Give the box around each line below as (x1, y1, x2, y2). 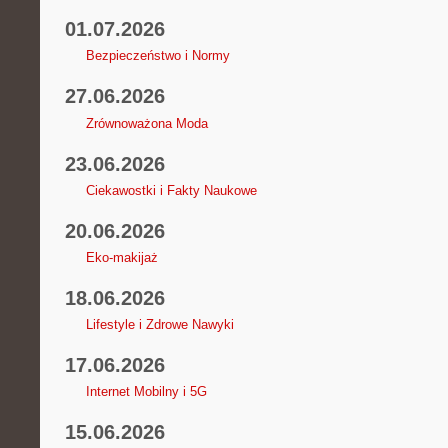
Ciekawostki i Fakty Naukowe (85, 182, 257, 198)
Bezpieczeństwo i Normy (85, 48, 230, 64)
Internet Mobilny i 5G (85, 384, 207, 400)
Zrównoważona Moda (85, 115, 208, 131)
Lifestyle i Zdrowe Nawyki (85, 317, 234, 333)
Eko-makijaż (85, 249, 158, 265)
